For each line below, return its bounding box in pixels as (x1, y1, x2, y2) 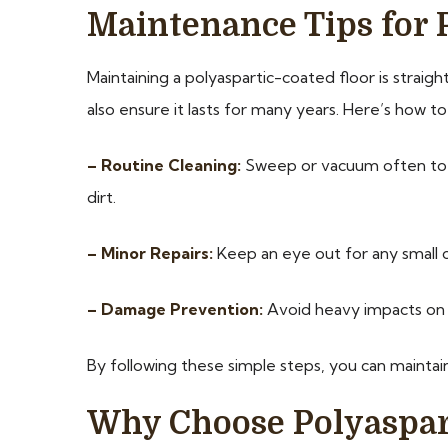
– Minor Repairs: (87, 243, 213, 264)
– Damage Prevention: (87, 299, 263, 320)
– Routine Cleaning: (87, 155, 241, 176)
